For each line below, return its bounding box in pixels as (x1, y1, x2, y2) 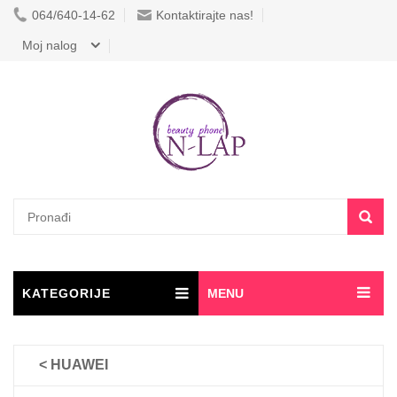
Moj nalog (22, 38, 77, 52)
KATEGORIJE (22, 286, 111, 300)
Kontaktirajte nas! (156, 8, 253, 22)
